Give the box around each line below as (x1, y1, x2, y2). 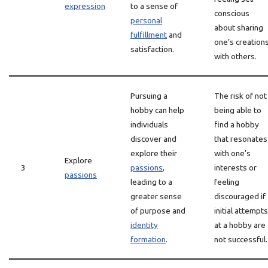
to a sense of (130, 1, 178, 11)
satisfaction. (130, 44, 174, 54)
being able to (214, 105, 261, 115)
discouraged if (214, 191, 266, 201)
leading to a (130, 177, 172, 187)
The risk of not (214, 91, 267, 100)
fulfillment (130, 30, 167, 39)
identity (130, 220, 158, 230)
